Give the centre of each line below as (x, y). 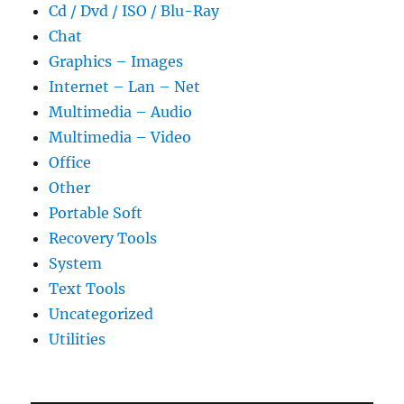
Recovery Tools (103, 239)
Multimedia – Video (120, 138)
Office (70, 163)
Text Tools (87, 289)
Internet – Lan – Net (125, 87)
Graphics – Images (116, 62)
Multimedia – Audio (121, 112)
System (76, 264)
